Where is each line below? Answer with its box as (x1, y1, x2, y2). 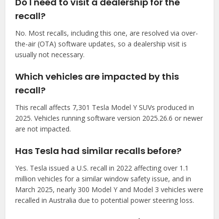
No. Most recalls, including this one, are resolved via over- (15, 28, 198, 38)
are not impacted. (15, 124, 71, 133)
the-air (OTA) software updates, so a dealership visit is (15, 39, 187, 48)
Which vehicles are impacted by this (15, 70, 179, 83)
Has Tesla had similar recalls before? (15, 144, 182, 157)
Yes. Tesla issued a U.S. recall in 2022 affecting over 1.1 (15, 163, 189, 173)
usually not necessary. (15, 49, 85, 59)
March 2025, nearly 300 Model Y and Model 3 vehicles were (15, 184, 204, 194)
